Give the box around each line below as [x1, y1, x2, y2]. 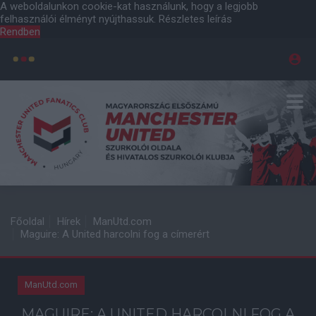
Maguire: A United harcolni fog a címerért [20, 228, 209, 241]
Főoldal [11, 215, 44, 228]
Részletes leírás [159, 13, 232, 25]
